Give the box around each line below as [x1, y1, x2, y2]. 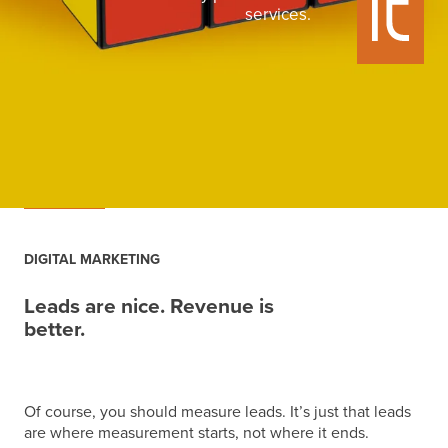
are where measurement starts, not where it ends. [24, 421, 369, 444]
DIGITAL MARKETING [24, 249, 160, 270]
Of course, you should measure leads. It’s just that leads [24, 400, 411, 423]
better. [24, 313, 85, 344]
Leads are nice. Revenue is [24, 290, 274, 321]
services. [245, 2, 311, 27]
